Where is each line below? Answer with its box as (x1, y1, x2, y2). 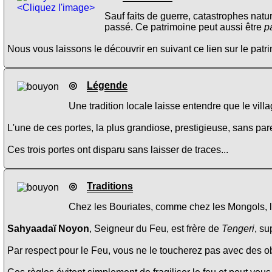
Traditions (87, 181, 133, 192)
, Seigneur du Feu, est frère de (89, 223, 222, 234)
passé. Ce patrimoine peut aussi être (104, 21, 264, 32)
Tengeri (222, 223, 254, 234)
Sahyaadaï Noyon (7, 223, 89, 234)
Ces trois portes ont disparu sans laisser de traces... (7, 144, 228, 155)
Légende (87, 80, 127, 91)
